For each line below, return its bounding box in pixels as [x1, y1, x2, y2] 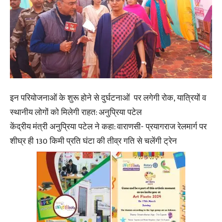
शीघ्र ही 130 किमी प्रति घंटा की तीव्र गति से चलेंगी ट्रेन [10, 134, 177, 148]
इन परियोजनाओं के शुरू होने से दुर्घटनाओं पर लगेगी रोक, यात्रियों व [10, 91, 206, 105]
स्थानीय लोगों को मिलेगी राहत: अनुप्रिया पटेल [10, 105, 142, 119]
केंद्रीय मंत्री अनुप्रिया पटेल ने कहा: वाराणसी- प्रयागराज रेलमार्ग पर [10, 119, 207, 134]
